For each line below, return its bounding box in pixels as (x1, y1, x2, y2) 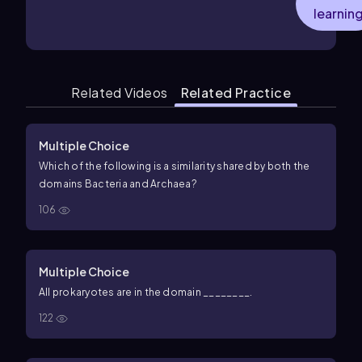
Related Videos (70, 84, 168, 101)
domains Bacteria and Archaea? (39, 178, 197, 190)
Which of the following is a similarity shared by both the (39, 160, 310, 172)
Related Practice (180, 84, 291, 101)
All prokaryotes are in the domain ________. (39, 286, 253, 298)
